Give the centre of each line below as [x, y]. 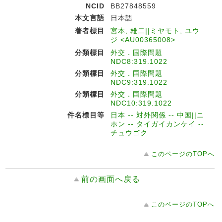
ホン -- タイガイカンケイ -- [157, 124]
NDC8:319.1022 [139, 61]
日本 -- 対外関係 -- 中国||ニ [157, 115]
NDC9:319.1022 [139, 82]
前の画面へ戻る [111, 179]
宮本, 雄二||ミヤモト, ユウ [155, 31]
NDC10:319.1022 [141, 103]
